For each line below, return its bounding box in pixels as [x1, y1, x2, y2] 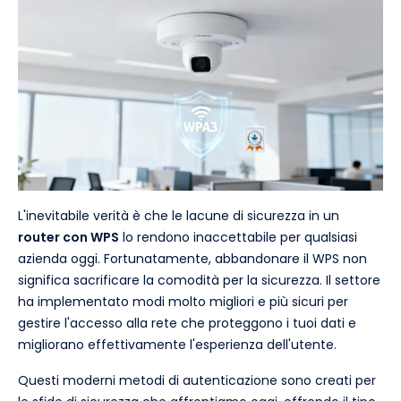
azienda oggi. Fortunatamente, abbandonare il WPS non [18, 250, 367, 269]
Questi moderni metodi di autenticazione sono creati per [18, 371, 376, 390]
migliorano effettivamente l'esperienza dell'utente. [18, 336, 337, 354]
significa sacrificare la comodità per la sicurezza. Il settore [18, 271, 380, 290]
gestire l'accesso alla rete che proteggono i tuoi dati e [18, 314, 356, 333]
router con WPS [18, 228, 119, 247]
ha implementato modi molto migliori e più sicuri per [18, 293, 348, 311]
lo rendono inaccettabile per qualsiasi [119, 228, 357, 247]
